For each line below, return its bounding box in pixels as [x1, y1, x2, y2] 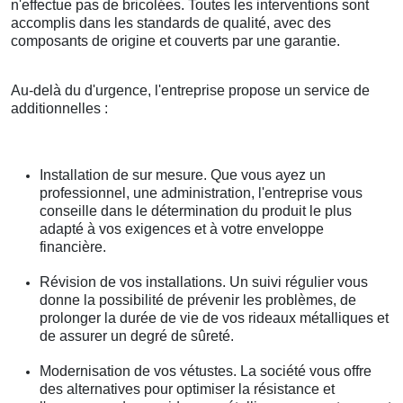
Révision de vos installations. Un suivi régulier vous [40, 274, 368, 291]
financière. [40, 239, 106, 255]
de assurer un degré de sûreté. [40, 328, 234, 345]
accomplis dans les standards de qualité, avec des [11, 15, 331, 31]
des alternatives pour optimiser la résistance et [40, 381, 335, 398]
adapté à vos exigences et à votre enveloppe [40, 221, 324, 237]
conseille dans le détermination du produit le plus [40, 203, 352, 219]
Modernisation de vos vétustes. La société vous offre [40, 363, 372, 380]
